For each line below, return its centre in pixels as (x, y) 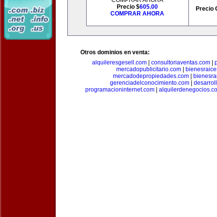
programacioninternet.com (120, 90)
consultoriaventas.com (181, 62)
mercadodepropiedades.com (151, 76)
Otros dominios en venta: (115, 52)
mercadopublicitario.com (148, 69)
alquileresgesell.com (119, 62)
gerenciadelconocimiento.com (149, 83)
